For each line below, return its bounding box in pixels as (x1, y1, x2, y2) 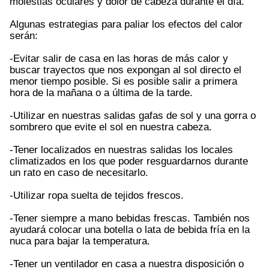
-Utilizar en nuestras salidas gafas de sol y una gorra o (10, 109, 256, 122)
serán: (10, 29, 38, 42)
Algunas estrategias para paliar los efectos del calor (10, 18, 243, 31)
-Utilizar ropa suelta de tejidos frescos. (10, 189, 184, 202)
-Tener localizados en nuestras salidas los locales (10, 144, 233, 156)
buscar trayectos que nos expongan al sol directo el (10, 64, 241, 76)
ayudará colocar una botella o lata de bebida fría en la (10, 223, 250, 236)
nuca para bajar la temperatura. (10, 235, 150, 247)
